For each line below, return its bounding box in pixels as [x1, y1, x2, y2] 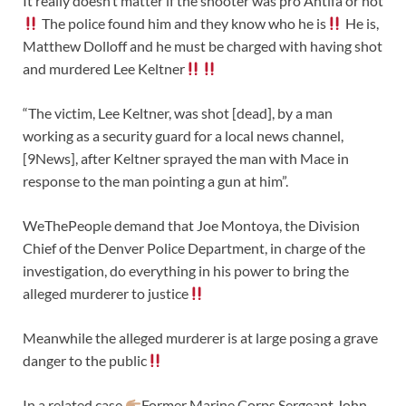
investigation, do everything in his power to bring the [23, 262, 349, 280]
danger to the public [23, 352, 147, 370]
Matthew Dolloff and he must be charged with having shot [23, 37, 382, 55]
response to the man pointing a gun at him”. [23, 172, 288, 190]
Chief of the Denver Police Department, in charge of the [23, 239, 365, 257]
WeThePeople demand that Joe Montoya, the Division [23, 217, 360, 235]
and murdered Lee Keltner [23, 60, 185, 78]
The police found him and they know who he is [39, 14, 327, 33]
